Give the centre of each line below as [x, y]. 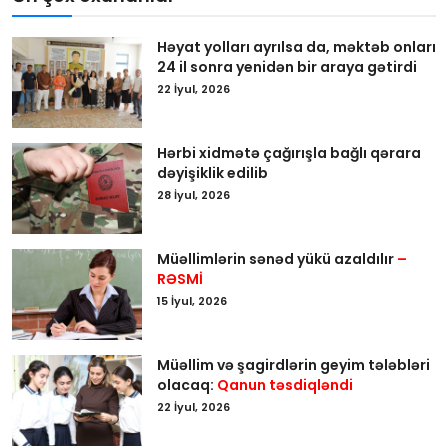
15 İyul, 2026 [192, 300]
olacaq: [187, 384]
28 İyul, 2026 [193, 194]
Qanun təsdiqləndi [285, 384]
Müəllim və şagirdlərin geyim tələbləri [293, 364]
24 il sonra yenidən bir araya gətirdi [288, 66]
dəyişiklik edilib [212, 172]
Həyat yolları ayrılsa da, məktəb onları [296, 46]
